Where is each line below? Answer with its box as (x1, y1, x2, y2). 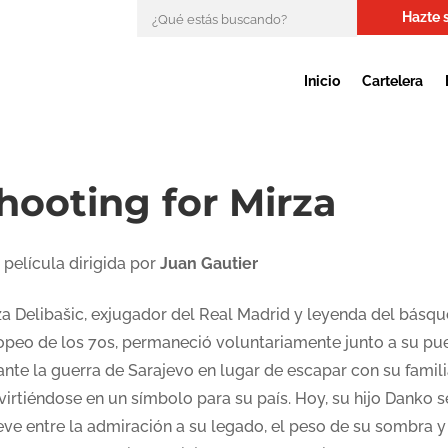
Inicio (303, 73, 340, 89)
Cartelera (361, 73, 423, 89)
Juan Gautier (159, 254, 258, 273)
